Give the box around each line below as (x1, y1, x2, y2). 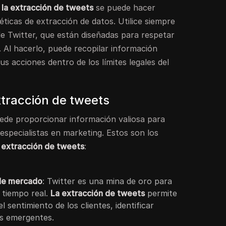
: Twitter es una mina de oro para (42, 176, 173, 186)
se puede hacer (93, 2, 156, 13)
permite (145, 188, 178, 198)
